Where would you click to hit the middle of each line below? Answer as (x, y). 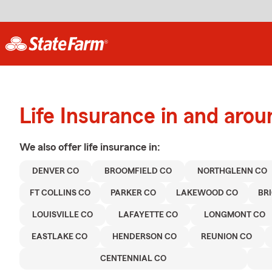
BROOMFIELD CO (138, 171)
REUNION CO (227, 237)
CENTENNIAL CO (133, 259)
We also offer (52, 147)
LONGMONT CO (234, 215)
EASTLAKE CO (60, 237)
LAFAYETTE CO (148, 215)
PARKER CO (133, 193)
